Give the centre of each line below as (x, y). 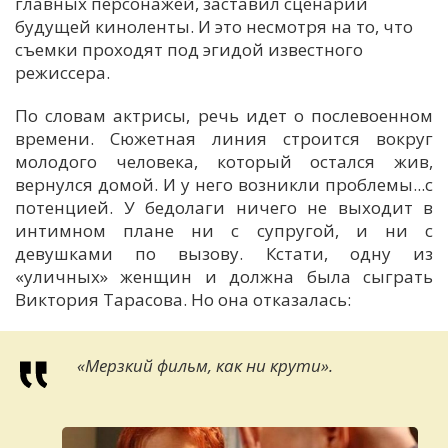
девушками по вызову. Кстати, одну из (224, 254)
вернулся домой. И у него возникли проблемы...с (224, 185)
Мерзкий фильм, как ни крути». (209, 366)
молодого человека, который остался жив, (224, 162)
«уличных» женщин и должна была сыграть (224, 277)
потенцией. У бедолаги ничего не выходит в (224, 208)
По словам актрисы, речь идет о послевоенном (224, 116)
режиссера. (62, 73)
